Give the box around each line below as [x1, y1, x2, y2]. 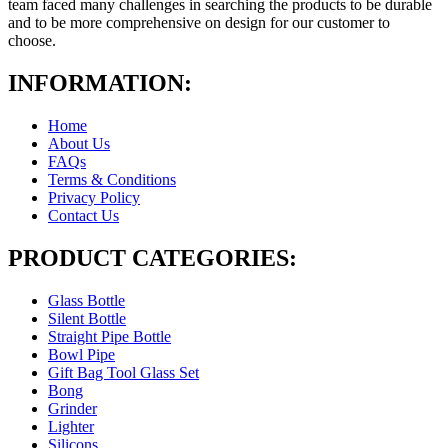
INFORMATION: [8, 70, 192, 97]
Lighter [48, 417, 94, 435]
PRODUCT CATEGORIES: [8, 244, 297, 271]
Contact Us [48, 207, 119, 224]
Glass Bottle [48, 291, 125, 309]
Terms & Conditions [48, 171, 176, 188]
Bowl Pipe [48, 345, 115, 363]
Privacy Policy [48, 189, 140, 206]
